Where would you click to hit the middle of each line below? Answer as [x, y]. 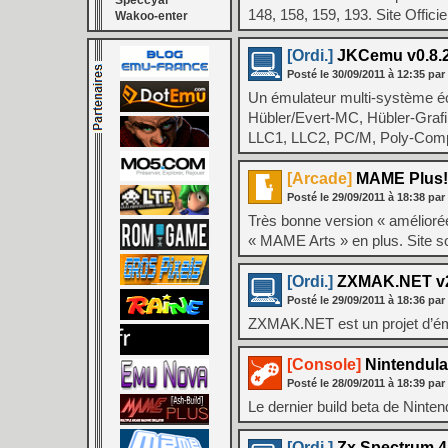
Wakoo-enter [151, 16]
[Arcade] [319, 178]
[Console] [324, 364]
